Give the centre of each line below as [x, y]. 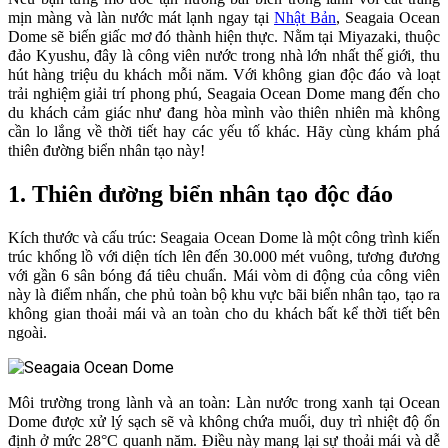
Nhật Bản [305, 17]
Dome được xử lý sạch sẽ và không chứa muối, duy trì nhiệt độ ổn [224, 421]
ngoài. [27, 332]
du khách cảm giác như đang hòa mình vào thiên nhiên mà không [224, 112]
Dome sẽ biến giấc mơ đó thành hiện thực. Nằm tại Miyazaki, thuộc [224, 36]
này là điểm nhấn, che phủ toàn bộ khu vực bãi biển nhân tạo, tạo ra [224, 294]
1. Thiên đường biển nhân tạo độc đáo [200, 193]
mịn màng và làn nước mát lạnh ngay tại [141, 17]
